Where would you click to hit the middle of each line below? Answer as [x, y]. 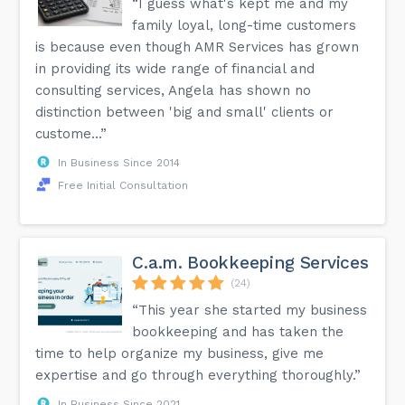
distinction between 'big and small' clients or [185, 112]
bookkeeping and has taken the [238, 331]
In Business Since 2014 [119, 162]
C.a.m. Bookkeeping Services [250, 262]
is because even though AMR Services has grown [198, 47]
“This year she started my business [250, 310]
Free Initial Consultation [123, 185]
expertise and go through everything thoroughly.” [198, 375]
